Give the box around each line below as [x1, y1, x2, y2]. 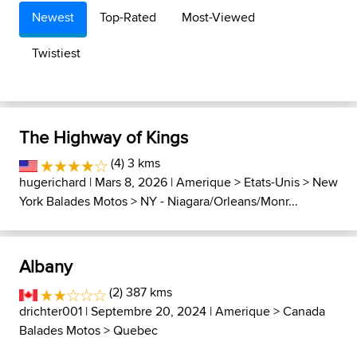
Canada [283, 302, 325, 320]
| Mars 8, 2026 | [86, 173, 176, 191]
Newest [32, 8, 74, 26]
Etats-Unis [244, 173, 300, 191]
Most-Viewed [182, 8, 255, 26]
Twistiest [32, 44, 80, 62]
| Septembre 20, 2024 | [82, 302, 215, 320]
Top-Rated [100, 8, 156, 26]
